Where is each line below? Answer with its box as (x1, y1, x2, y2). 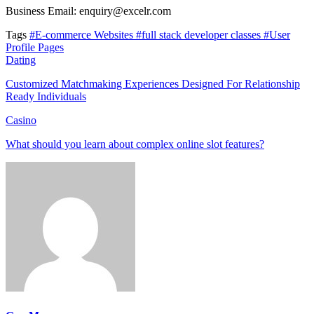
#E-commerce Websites (29, 29, 136, 41)
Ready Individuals (6, 90, 86, 103)
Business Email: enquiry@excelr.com (6, 5, 171, 18)
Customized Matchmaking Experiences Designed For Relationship (6, 78, 300, 90)
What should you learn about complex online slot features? (6, 138, 264, 151)
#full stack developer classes (136, 29, 264, 41)
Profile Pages (6, 41, 64, 54)
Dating (6, 54, 36, 67)
